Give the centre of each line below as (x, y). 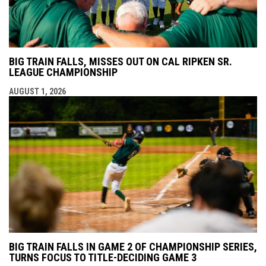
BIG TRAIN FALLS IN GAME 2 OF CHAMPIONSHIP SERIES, (133, 246)
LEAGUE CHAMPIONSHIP (63, 72)
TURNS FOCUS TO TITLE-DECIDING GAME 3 (103, 257)
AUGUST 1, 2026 (37, 91)
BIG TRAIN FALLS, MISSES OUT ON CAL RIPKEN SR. (121, 61)
